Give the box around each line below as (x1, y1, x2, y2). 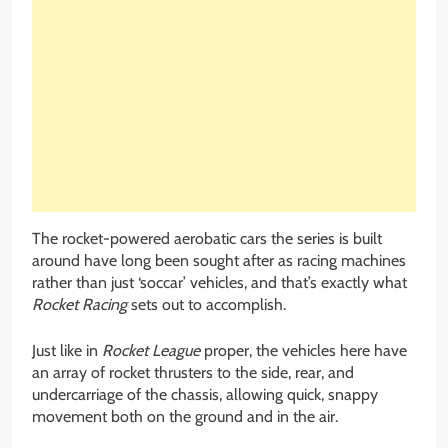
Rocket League (102, 340, 200, 360)
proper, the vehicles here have (200, 340, 407, 360)
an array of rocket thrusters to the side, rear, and (32, 362, 354, 382)
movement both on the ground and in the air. (32, 406, 338, 426)
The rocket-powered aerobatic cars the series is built (32, 228, 382, 248)
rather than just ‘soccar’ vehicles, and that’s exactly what (32, 272, 407, 292)
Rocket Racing (32, 294, 127, 314)
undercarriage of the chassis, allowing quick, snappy (32, 384, 378, 404)
